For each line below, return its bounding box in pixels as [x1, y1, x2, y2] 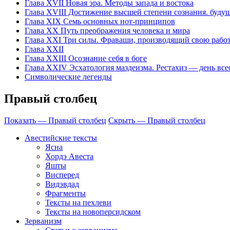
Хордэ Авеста [45, 151, 93, 161]
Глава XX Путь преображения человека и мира [25, 26, 190, 35]
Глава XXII [25, 45, 64, 54]
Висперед [45, 170, 79, 179]
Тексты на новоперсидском [45, 207, 141, 216]
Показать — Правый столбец [4, 116, 106, 125]
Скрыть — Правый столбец [108, 116, 205, 125]
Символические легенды [25, 72, 112, 82]
